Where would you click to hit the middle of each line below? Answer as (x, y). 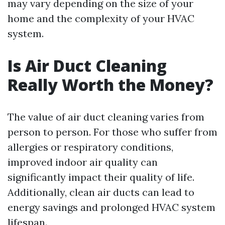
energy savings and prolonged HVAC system (111, 207)
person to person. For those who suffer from (113, 132)
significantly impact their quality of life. (101, 177)
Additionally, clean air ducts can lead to (101, 192)
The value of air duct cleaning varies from (106, 117)
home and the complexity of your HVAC (101, 19)
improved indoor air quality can (83, 162)
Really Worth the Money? (110, 85)
